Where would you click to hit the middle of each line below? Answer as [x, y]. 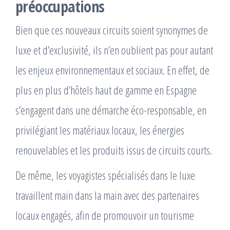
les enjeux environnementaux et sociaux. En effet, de [112, 70]
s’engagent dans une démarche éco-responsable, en [111, 110]
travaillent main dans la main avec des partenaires [107, 195]
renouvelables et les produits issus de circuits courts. [114, 150]
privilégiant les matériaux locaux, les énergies [100, 130]
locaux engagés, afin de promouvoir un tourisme [105, 215]
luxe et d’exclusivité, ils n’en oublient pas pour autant [114, 50]
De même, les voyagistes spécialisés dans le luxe [105, 175]
